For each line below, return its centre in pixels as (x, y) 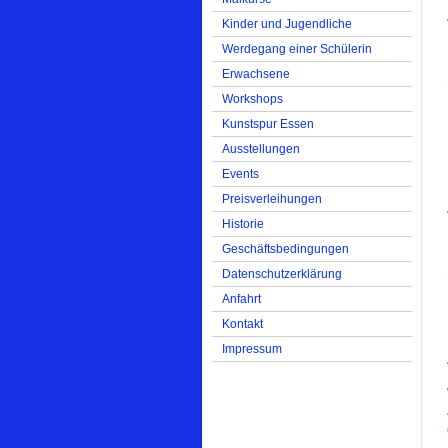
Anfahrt (241, 299)
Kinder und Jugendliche (287, 24)
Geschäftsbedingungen (285, 249)
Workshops (252, 99)
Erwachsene (256, 74)
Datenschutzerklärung (282, 274)
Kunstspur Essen (268, 124)
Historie (243, 224)
